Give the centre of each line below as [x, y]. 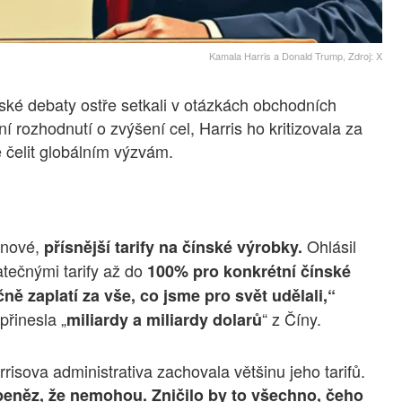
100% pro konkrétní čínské [249, 271]
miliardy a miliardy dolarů [164, 319]
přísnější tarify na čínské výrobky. [175, 246]
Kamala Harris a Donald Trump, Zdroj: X [295, 55]
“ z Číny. [292, 318]
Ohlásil [332, 245]
